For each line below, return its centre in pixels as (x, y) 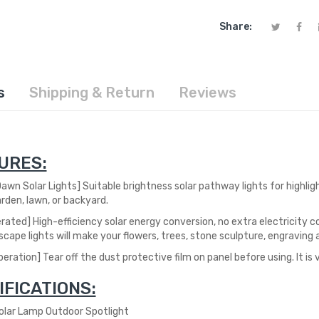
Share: (236, 26)
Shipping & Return (91, 92)
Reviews (207, 92)
